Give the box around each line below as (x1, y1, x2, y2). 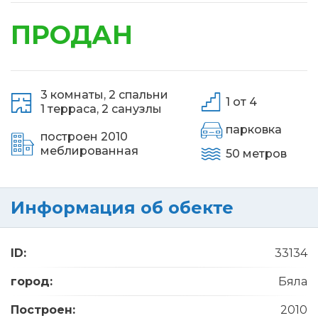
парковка (226, 123, 283, 136)
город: (11, 275, 53, 288)
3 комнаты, (40, 88, 106, 102)
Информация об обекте (11, 197, 234, 218)
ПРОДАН (11, 19, 133, 50)
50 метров (226, 146, 287, 160)
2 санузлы (102, 102, 162, 116)
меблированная (40, 144, 138, 158)
